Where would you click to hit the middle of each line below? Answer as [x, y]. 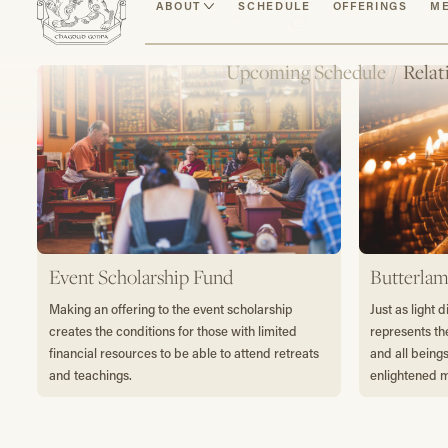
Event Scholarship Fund [140, 276]
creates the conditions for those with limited [172, 330]
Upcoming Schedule [306, 72]
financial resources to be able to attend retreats [183, 352]
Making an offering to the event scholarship [170, 308]
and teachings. [90, 374]
